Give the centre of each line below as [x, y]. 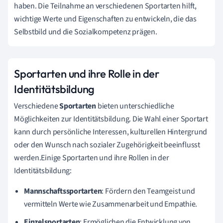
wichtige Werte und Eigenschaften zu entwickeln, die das [105, 19]
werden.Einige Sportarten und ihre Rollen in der [92, 158]
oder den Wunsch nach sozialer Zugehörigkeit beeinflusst [107, 145]
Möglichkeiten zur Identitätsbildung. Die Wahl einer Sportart [111, 119]
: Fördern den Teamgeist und [148, 191]
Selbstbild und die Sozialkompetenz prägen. [86, 32]
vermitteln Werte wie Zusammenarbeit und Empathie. [111, 204]
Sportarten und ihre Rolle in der [87, 73]
